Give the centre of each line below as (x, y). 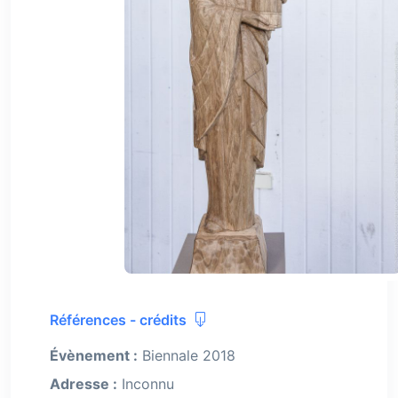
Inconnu (146, 384)
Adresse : (84, 384)
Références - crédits (120, 320)
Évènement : (94, 356)
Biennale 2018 (187, 356)
